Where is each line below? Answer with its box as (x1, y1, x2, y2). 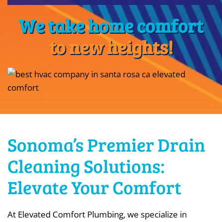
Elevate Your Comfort (7, 175, 181, 199)
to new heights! (49, 35, 173, 59)
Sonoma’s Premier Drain (7, 132, 205, 157)
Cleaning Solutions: (7, 154, 165, 178)
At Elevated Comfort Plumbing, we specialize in (7, 209, 187, 220)
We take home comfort (19, 13, 203, 38)
